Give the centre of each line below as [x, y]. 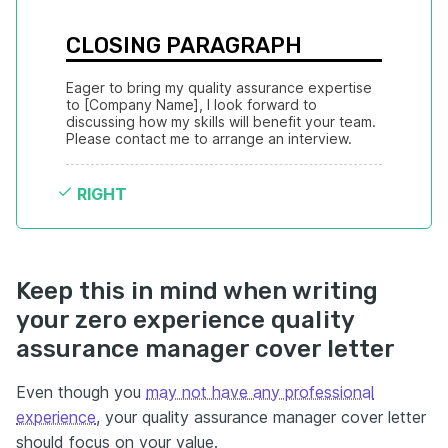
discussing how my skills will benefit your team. [221, 121]
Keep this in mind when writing [197, 291]
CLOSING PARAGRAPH [184, 45]
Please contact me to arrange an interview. [209, 138]
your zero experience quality [185, 320]
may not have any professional [260, 392]
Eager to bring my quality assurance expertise [219, 87]
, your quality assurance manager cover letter [261, 417]
